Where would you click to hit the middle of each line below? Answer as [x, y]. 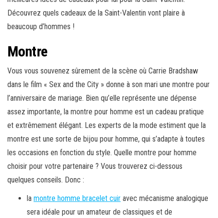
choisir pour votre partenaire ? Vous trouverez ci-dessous [95, 166]
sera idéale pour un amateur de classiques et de [100, 212]
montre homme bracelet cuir [77, 199]
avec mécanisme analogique [164, 199]
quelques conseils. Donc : [46, 180]
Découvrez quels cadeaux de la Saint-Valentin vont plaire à [96, 13]
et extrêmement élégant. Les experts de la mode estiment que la [107, 126]
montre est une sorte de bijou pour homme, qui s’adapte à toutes [106, 139]
